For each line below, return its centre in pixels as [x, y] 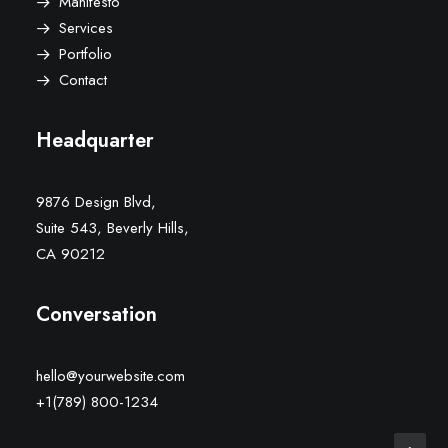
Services [85, 28]
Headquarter [95, 140]
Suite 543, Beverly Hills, [112, 228]
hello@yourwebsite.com [110, 376]
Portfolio [85, 54]
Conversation [96, 314]
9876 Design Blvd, [96, 202]
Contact [82, 80]
